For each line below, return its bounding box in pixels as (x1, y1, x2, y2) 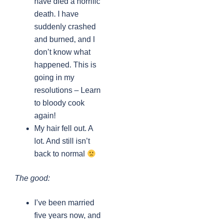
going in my (34, 73, 74, 82)
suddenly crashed (34, 22, 96, 31)
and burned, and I (34, 35, 95, 44)
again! (34, 111, 56, 120)
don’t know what (34, 48, 90, 57)
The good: (15, 174, 52, 183)
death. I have (34, 10, 79, 19)
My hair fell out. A (34, 124, 93, 133)
